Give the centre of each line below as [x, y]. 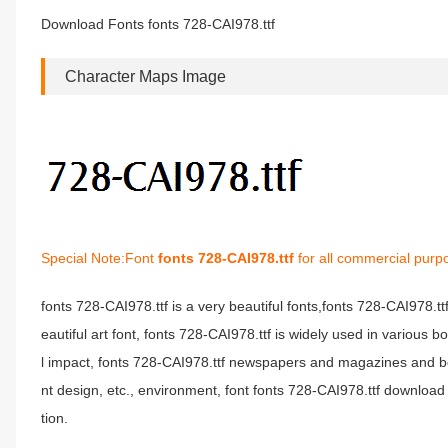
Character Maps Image [145, 76]
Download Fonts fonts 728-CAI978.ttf [158, 24]
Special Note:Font [99, 258]
